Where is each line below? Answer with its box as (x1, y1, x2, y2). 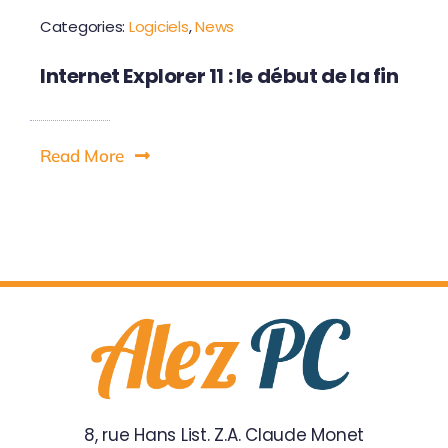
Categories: (39, 16, 129, 38)
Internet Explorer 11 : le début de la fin (39, 61, 399, 90)
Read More (39, 144, 124, 166)
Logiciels (128, 16, 189, 38)
